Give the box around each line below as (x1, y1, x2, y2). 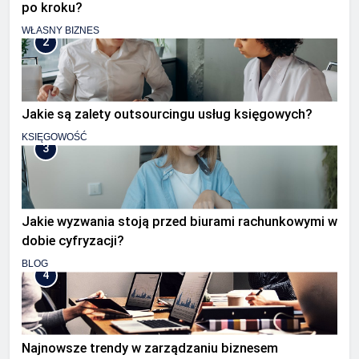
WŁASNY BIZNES (22, 24, 99, 36)
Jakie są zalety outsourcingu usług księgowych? (22, 107, 313, 123)
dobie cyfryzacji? (22, 233, 124, 249)
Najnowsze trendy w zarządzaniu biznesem (22, 341, 278, 357)
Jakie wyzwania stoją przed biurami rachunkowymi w (22, 214, 337, 230)
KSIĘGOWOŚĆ (22, 131, 87, 143)
